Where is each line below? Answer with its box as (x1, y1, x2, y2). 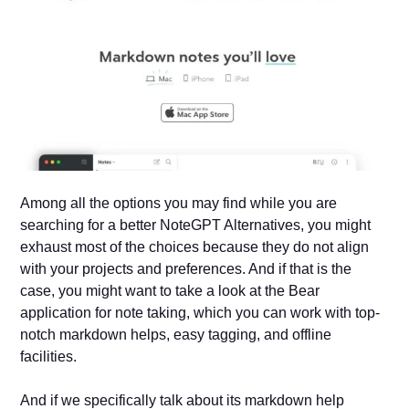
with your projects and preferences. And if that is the (20, 261, 352, 278)
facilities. (20, 349, 78, 365)
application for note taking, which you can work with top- (20, 305, 381, 321)
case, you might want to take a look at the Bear (20, 283, 320, 299)
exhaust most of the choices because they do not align (20, 239, 370, 256)
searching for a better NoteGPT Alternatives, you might (20, 217, 372, 234)
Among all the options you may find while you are (20, 195, 338, 212)
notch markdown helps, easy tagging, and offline (20, 327, 332, 343)
